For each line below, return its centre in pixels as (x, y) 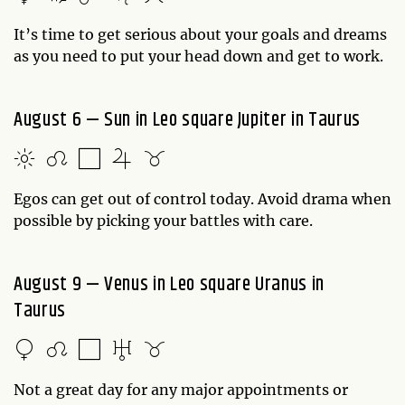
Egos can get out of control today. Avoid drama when (202, 198)
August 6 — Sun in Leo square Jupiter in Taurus (187, 120)
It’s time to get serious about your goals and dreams (200, 34)
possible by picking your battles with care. (165, 220)
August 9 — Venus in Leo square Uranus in (169, 284)
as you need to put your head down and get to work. (200, 56)
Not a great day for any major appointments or (181, 389)
